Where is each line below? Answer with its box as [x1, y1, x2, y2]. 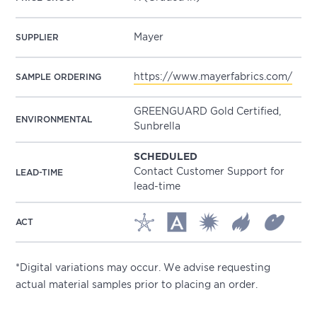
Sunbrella [134, 122, 181, 131]
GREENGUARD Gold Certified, [134, 108, 282, 116]
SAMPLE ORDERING [16, 73, 102, 81]
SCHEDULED [134, 153, 198, 161]
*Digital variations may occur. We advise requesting [16, 264, 271, 272]
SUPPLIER [16, 33, 59, 42]
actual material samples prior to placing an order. [16, 281, 258, 289]
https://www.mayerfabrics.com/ [134, 72, 293, 81]
